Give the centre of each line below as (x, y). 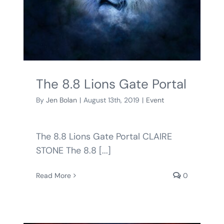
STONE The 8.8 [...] (73, 150)
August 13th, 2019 (111, 100)
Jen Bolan (61, 100)
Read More (53, 175)
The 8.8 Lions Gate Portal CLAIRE (104, 136)
